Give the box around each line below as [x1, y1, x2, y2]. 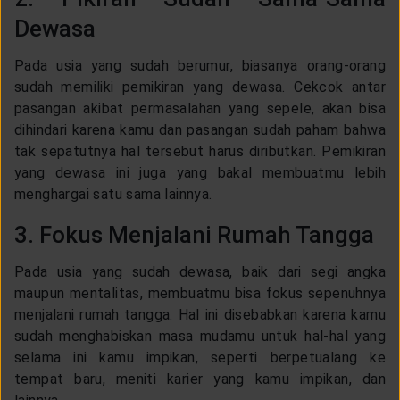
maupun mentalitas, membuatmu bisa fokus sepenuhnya [14, 284, 386, 302]
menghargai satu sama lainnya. [14, 185, 224, 203]
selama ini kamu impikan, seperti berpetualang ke [14, 348, 386, 366]
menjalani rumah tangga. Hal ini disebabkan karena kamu [14, 305, 386, 323]
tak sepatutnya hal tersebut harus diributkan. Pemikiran [14, 142, 386, 160]
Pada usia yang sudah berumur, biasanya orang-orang [14, 56, 386, 74]
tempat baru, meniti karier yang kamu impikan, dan [14, 370, 386, 387]
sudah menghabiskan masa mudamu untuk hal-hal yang [14, 327, 386, 345]
